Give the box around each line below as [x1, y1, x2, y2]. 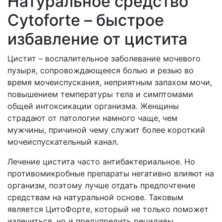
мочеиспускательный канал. [7, 136, 118, 147]
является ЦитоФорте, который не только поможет [7, 204, 209, 214]
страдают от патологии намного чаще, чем [7, 112, 177, 123]
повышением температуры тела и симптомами [7, 89, 193, 99]
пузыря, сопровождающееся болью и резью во [7, 65, 194, 75]
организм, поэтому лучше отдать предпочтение [7, 180, 195, 190]
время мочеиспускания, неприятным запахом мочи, [7, 77, 212, 87]
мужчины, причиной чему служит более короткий [7, 124, 205, 135]
